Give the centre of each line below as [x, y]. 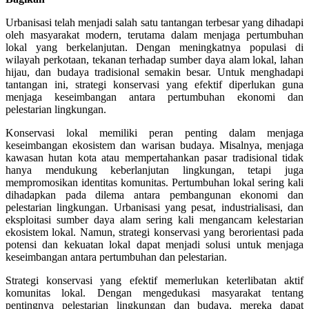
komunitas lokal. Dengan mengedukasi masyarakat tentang [154, 292]
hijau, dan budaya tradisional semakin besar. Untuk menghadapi [154, 72]
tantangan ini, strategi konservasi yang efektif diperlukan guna [154, 84]
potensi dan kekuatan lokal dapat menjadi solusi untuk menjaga [154, 244]
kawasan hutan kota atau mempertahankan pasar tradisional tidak [154, 157]
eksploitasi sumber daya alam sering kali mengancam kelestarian [154, 219]
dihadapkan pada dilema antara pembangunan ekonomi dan [154, 195]
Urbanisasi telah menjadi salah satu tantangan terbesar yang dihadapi [154, 22]
